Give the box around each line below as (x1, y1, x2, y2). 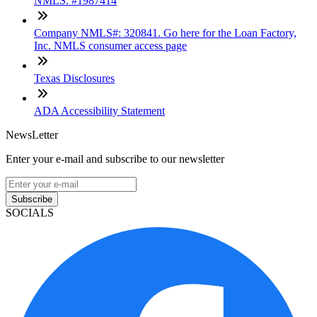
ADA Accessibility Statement (34, 105, 165, 117)
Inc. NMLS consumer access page (34, 40, 187, 52)
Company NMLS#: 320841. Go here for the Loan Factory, (34, 27, 296, 40)
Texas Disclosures (34, 72, 115, 85)
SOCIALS (6, 207, 54, 219)
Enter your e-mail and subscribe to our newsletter (6, 153, 224, 166)
